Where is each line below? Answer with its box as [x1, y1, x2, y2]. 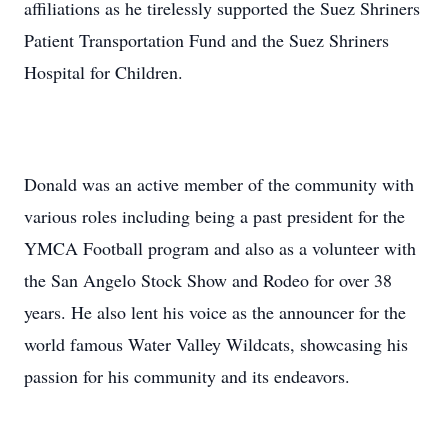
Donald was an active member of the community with [24, 172, 414, 196]
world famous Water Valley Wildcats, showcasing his [24, 332, 408, 356]
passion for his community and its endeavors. [24, 364, 350, 388]
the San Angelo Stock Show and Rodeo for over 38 [24, 268, 392, 292]
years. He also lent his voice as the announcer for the [24, 300, 406, 324]
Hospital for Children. [24, 60, 183, 84]
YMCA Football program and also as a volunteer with [24, 236, 416, 260]
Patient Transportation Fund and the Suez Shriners [24, 28, 389, 52]
